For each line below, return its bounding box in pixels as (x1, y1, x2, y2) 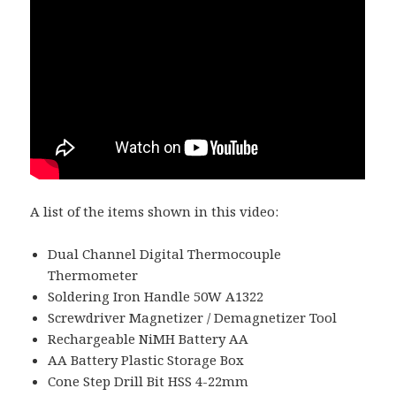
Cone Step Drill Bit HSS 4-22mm (48, 372, 249, 391)
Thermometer (48, 266, 139, 285)
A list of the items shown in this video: (30, 202, 279, 221)
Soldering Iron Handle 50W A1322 (48, 287, 264, 306)
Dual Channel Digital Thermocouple (48, 245, 282, 263)
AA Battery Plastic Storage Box (48, 351, 245, 369)
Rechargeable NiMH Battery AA (48, 330, 249, 348)
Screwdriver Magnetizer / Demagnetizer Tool (48, 308, 338, 327)
